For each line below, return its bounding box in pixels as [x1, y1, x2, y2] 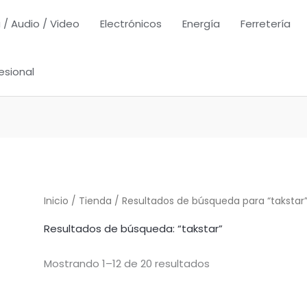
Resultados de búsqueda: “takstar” [44, 221, 223, 236]
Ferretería [241, 16, 291, 31]
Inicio [44, 195, 69, 208]
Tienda [79, 195, 112, 208]
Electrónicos [100, 16, 162, 31]
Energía [182, 16, 220, 31]
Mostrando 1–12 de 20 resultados [44, 256, 210, 271]
